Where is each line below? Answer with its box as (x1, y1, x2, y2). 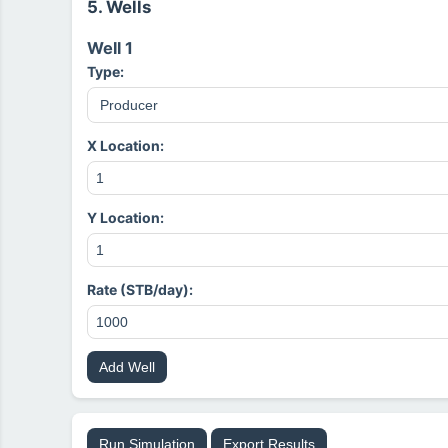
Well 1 (87, 38, 133, 58)
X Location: (87, 137, 164, 154)
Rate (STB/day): (87, 281, 193, 298)
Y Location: (87, 209, 164, 226)
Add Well (99, 359, 155, 375)
